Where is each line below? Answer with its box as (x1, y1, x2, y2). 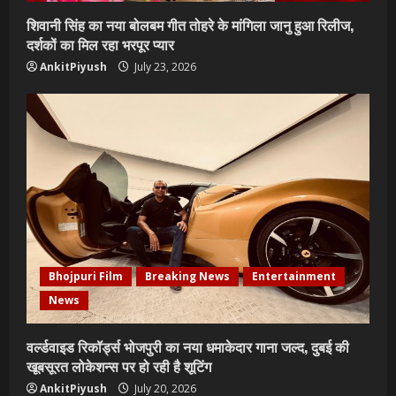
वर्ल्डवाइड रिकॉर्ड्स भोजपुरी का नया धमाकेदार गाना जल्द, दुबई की (27, 336, 349, 357)
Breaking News (145, 269, 230, 284)
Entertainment (252, 269, 336, 284)
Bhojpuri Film (49, 269, 123, 284)
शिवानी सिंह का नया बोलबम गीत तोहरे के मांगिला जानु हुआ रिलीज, (27, 14, 354, 35)
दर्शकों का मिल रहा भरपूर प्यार (27, 34, 174, 55)
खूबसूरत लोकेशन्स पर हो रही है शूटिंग (27, 355, 211, 377)
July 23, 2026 (132, 59, 196, 74)
